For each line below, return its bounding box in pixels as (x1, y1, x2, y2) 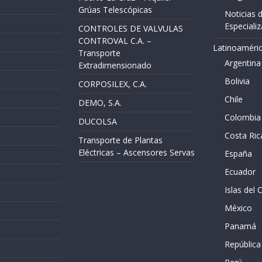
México (224, 202, 252, 214)
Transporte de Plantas (78, 135, 163, 146)
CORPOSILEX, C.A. (78, 78, 147, 90)
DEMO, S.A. (78, 97, 122, 109)
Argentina (224, 57, 261, 69)
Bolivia (224, 75, 250, 87)
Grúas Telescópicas (78, 4, 152, 16)
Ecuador (224, 166, 256, 178)
